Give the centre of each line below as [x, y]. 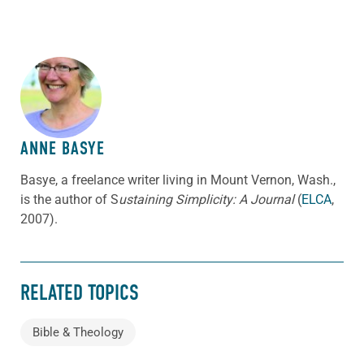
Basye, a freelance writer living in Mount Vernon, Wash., [178, 180]
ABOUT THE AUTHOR [89, 87]
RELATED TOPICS [80, 292]
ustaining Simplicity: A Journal [206, 200]
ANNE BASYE [63, 149]
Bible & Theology [78, 333]
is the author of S [69, 200]
